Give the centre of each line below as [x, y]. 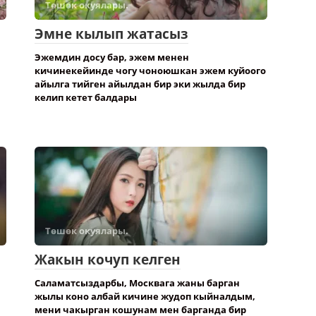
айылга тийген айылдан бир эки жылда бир [140, 84]
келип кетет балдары [86, 97]
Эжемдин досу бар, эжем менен [112, 57]
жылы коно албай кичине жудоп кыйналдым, [145, 296]
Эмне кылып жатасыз [111, 34]
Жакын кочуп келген [108, 260]
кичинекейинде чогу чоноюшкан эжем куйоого [150, 71]
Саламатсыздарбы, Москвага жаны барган [137, 283]
